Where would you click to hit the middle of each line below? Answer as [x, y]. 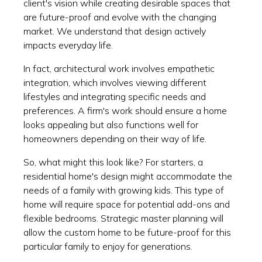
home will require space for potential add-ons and [127, 204]
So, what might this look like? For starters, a [113, 162]
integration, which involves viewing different [115, 82]
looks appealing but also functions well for [111, 124]
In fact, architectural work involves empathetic [119, 68]
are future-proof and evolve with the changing [120, 17]
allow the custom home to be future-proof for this [127, 232]
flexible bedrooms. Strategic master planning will [123, 218]
